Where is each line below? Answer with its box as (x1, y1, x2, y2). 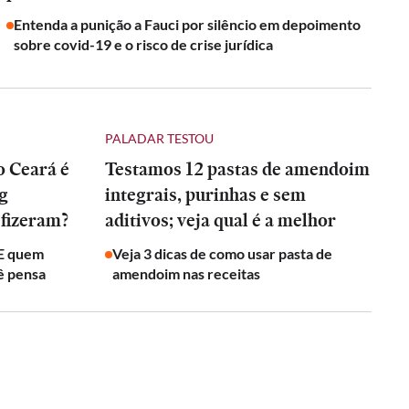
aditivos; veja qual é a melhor (105, 207, 336, 233)
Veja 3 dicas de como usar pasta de (112, 245, 332, 262)
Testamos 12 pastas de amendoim (105, 156, 370, 182)
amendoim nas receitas (112, 265, 260, 282)
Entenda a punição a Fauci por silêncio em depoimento (14, 16, 362, 33)
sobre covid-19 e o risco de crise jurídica (14, 36, 274, 53)
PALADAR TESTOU (105, 130, 214, 146)
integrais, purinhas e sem (105, 182, 306, 207)
